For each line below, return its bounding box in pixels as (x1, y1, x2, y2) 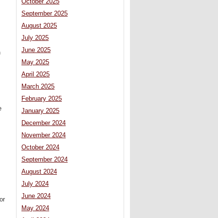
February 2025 (21, 95, 62, 103)
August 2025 (21, 22, 57, 30)
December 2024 (21, 120, 66, 127)
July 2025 (21, 35, 49, 42)
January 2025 (21, 108, 59, 115)
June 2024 (21, 193, 51, 200)
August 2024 (21, 168, 57, 176)
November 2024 (21, 132, 66, 139)
